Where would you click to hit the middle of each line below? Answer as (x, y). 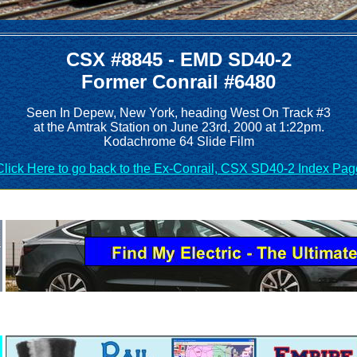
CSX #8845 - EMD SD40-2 (178, 59)
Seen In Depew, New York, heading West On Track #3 (178, 113)
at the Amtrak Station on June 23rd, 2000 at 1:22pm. (178, 127)
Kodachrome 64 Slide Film (178, 141)
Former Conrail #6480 (178, 82)
